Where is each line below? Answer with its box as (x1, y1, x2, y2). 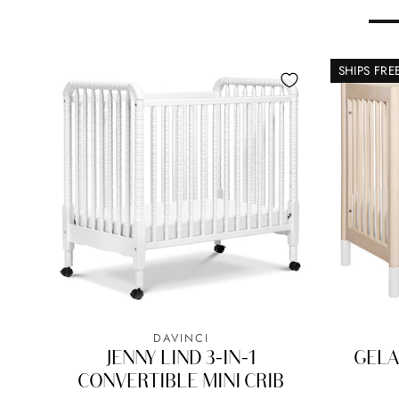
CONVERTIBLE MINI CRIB (77, 369, 285, 391)
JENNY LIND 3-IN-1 (106, 346, 256, 368)
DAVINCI (152, 329, 209, 346)
